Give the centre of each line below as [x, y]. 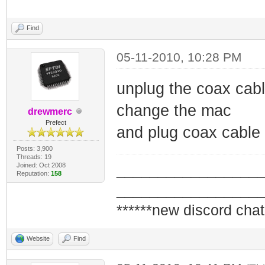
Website [38, 238]
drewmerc [50, 111]
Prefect [56, 122]
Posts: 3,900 [34, 148]
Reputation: [33, 173]
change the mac [174, 110]
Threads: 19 [34, 156]
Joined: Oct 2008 [41, 165]
